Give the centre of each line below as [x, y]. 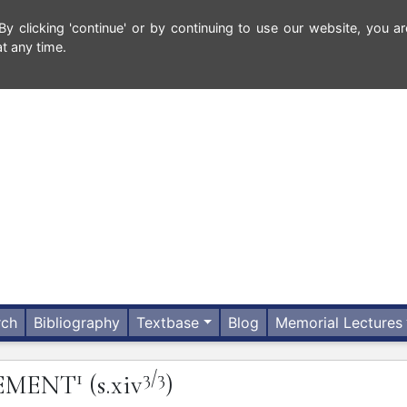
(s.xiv [116, 385]
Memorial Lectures [339, 323]
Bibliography [77, 323]
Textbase [168, 323]
